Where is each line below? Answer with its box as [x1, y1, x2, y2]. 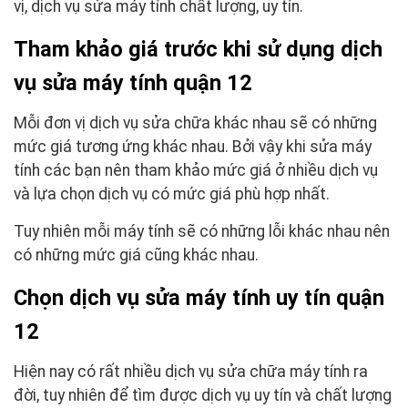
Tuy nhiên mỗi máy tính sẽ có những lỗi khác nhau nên [14, 222, 390, 241]
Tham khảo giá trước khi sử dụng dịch [14, 36, 382, 62]
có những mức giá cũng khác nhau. [14, 246, 259, 265]
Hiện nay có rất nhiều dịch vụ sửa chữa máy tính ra [14, 362, 368, 381]
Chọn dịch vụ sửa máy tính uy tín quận [14, 285, 384, 311]
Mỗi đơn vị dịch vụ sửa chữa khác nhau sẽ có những [14, 113, 377, 132]
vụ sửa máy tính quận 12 [14, 69, 252, 96]
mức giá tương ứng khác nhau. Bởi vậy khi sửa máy [14, 137, 372, 156]
